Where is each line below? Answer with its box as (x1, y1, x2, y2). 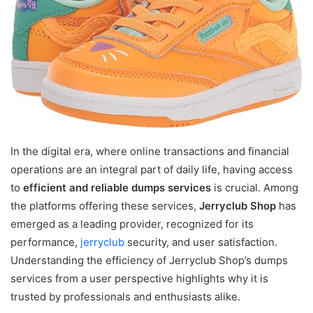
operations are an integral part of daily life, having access (10, 162, 293, 176)
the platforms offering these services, (10, 198, 199, 212)
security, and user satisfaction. (124, 235, 277, 249)
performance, (10, 235, 80, 249)
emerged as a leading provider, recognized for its (10, 217, 254, 231)
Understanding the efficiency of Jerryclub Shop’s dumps (10, 253, 288, 267)
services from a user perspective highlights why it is (10, 271, 268, 285)
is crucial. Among (211, 180, 298, 194)
